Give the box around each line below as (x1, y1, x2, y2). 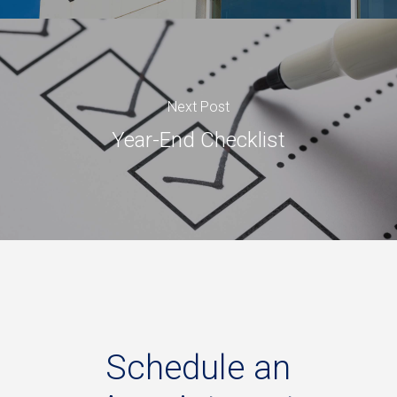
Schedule (105, 346, 245, 388)
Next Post (167, 98, 230, 116)
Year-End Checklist (111, 128, 285, 153)
